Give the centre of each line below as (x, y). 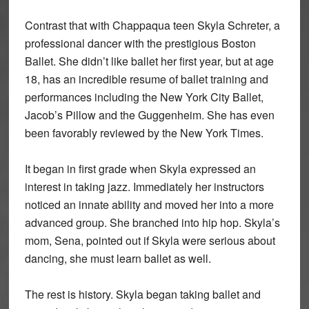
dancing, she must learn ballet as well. (118, 258)
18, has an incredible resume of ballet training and (146, 79)
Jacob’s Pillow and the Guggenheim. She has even (149, 114)
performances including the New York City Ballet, (144, 97)
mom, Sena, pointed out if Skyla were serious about (150, 240)
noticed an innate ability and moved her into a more (149, 204)
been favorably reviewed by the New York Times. (144, 132)
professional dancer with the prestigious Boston (140, 43)
